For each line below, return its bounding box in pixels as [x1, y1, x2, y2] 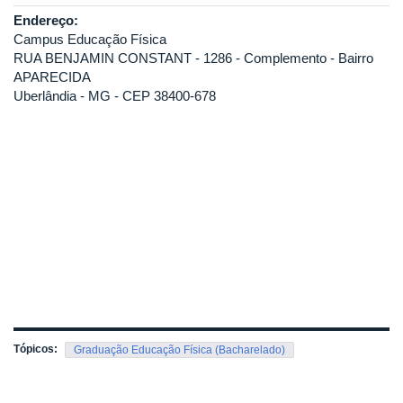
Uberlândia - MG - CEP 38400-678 [13, 88, 216, 104]
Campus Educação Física [13, 31, 166, 48]
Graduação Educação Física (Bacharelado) [74, 344, 285, 357]
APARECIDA [13, 69, 91, 85]
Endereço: [13, 13, 82, 29]
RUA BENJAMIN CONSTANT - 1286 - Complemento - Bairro [13, 50, 373, 67]
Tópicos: [13, 343, 60, 356]
